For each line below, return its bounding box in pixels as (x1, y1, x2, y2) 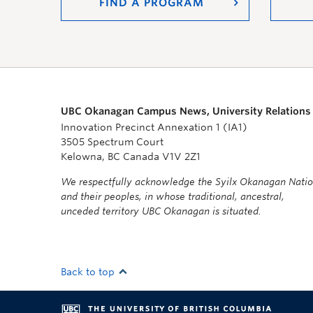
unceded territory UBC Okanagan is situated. (61, 205, 261, 217)
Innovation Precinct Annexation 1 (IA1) (61, 122, 247, 133)
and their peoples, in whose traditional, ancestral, (61, 191, 284, 202)
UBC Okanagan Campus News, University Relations (61, 105, 311, 117)
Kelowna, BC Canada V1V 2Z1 (61, 151, 201, 162)
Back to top (61, 266, 117, 277)
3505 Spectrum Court (61, 136, 163, 147)
